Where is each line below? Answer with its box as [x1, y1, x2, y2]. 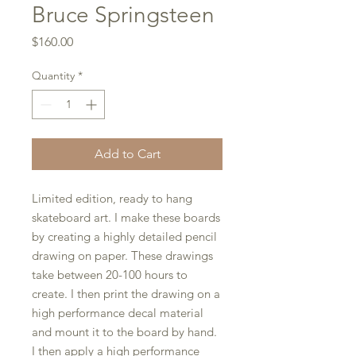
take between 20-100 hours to [32, 267, 188, 283]
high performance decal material [32, 305, 203, 321]
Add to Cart [94, 146, 161, 162]
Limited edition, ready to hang [32, 191, 192, 207]
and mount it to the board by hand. [32, 324, 217, 340]
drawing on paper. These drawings [32, 248, 213, 264]
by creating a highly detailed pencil [32, 229, 217, 245]
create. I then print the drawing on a [32, 286, 220, 302]
